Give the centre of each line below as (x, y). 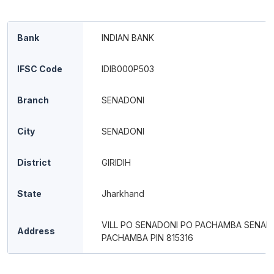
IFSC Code (40, 69)
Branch (33, 100)
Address (36, 231)
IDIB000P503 (128, 69)
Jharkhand (123, 194)
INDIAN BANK (128, 38)
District (34, 162)
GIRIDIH (116, 162)
